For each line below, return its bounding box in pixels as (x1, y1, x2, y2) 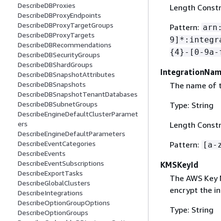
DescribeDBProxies (18, 1, 75, 10)
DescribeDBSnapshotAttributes (18, 70, 115, 79)
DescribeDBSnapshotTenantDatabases (18, 90, 138, 99)
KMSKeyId (160, 160, 198, 170)
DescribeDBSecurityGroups (18, 50, 100, 59)
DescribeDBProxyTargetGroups (18, 21, 113, 30)
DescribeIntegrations (18, 188, 83, 197)
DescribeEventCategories (18, 139, 96, 148)
